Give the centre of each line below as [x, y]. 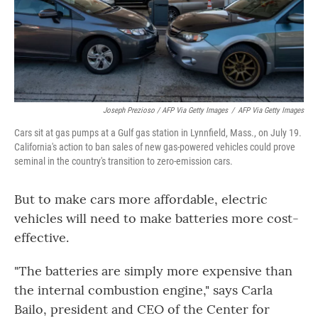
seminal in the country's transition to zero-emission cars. [124, 161]
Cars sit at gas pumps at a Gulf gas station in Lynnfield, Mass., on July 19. [158, 133]
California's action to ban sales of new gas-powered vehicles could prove [155, 147]
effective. [42, 237]
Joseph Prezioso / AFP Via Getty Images [165, 110]
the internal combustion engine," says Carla [143, 290]
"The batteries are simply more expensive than [153, 271]
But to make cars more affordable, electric [141, 199]
